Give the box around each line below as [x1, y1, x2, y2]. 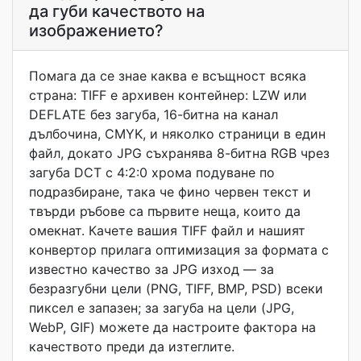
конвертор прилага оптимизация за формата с [29, 242, 329, 258]
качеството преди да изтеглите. [29, 338, 234, 355]
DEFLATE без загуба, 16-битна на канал [29, 106, 278, 122]
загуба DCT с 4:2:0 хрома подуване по [29, 164, 275, 180]
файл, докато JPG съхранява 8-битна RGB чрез [29, 145, 330, 161]
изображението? [29, 21, 164, 40]
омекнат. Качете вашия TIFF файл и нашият [29, 222, 305, 239]
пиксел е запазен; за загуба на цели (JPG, [29, 300, 294, 316]
